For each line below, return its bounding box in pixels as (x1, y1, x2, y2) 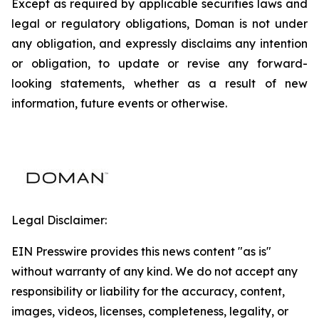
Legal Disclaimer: (11, 213, 107, 227)
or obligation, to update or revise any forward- (11, 56, 308, 70)
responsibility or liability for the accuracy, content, (11, 284, 285, 298)
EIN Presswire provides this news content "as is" (11, 244, 271, 258)
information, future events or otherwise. (11, 96, 227, 110)
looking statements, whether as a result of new (11, 76, 308, 90)
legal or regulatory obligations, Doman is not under (11, 16, 308, 31)
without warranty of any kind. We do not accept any (11, 264, 298, 278)
